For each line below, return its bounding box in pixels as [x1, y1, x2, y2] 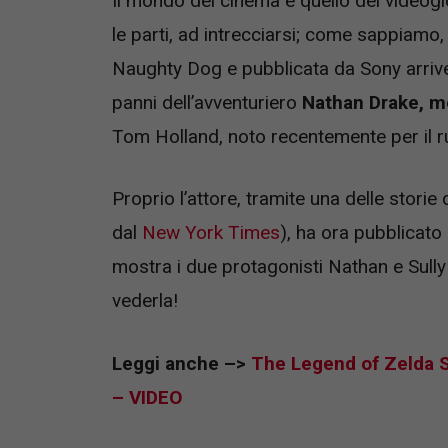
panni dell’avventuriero [112, 90, 302, 114]
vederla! [112, 289, 178, 313]
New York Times [137, 221, 280, 245]
